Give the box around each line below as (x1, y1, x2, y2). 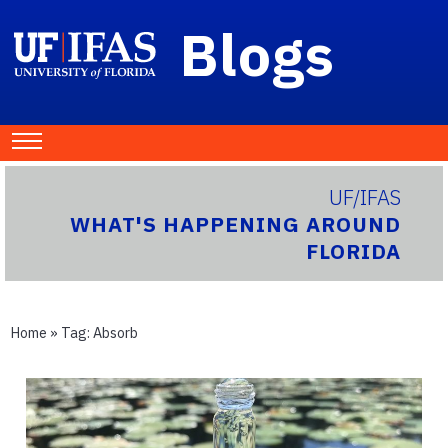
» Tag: (47, 323, 93, 343)
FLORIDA (306, 238, 402, 266)
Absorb (93, 323, 138, 343)
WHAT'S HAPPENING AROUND (70, 211, 402, 239)
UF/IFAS (329, 184, 402, 212)
